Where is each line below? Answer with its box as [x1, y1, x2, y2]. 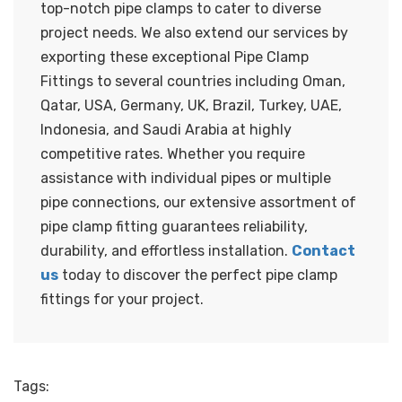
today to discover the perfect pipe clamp [58, 267, 337, 284]
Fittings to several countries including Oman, [40, 73, 345, 91]
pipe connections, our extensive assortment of [40, 194, 356, 212]
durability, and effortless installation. [40, 242, 292, 260]
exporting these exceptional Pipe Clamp [40, 48, 309, 66]
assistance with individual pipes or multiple [40, 170, 331, 188]
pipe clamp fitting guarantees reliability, [40, 218, 308, 236]
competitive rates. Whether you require [40, 145, 305, 163]
